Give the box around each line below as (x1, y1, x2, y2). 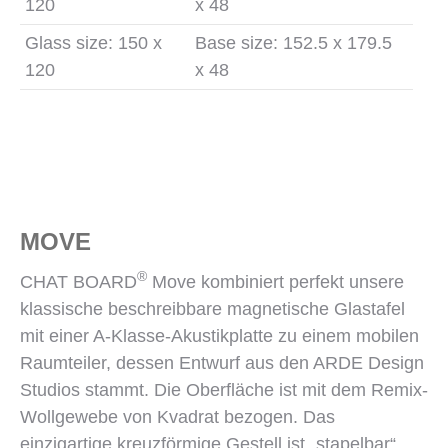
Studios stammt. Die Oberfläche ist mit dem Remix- (20, 380, 428, 400)
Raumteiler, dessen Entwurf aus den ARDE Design (20, 353, 424, 373)
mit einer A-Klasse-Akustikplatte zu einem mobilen (20, 326, 419, 346)
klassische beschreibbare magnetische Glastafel (20, 299, 405, 319)
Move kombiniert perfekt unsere (147, 272, 404, 292)
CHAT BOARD (20, 272, 137, 292)
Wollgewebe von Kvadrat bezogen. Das (20, 407, 335, 427)
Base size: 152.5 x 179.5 (195, 33, 392, 53)
